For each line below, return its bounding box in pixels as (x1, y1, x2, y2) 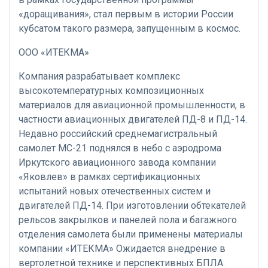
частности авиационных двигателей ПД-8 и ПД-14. (19, 114, 247, 126)
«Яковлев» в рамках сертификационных (19, 171, 200, 183)
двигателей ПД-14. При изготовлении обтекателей (19, 200, 246, 212)
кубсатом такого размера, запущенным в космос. (19, 23, 240, 35)
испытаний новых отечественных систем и (19, 185, 211, 197)
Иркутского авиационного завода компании (19, 157, 216, 169)
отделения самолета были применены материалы (19, 229, 243, 240)
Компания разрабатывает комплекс (19, 71, 180, 83)
